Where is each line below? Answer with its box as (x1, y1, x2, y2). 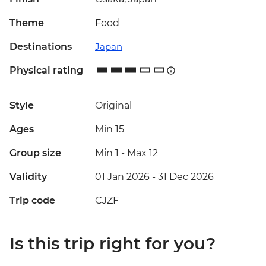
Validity (9, 171, 47, 183)
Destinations (9, 41, 72, 53)
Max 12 (127, 147, 158, 159)
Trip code (9, 195, 55, 207)
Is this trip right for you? (9, 233, 216, 254)
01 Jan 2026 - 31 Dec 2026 (95, 171, 214, 183)
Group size (9, 147, 61, 159)
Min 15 (95, 123, 124, 135)
